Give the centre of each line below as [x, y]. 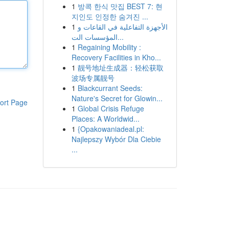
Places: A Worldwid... [105, 119]
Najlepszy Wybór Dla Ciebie [116, 139]
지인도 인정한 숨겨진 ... [110, 16]
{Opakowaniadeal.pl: [111, 129]
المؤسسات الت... [120, 37]
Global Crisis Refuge [111, 108]
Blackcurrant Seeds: [110, 88]
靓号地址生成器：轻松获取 [120, 67]
